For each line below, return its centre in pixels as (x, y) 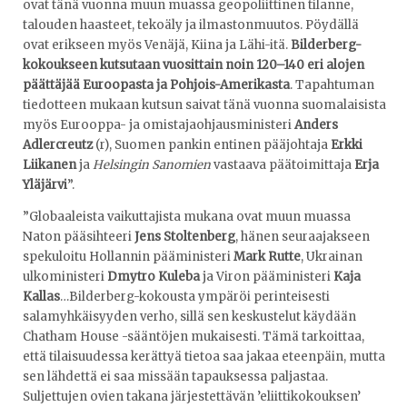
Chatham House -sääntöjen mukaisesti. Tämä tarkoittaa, (194, 336)
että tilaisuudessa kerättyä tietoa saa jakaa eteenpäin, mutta (204, 356)
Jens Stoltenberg (185, 236)
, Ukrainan (332, 256)
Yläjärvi (45, 184)
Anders (316, 124)
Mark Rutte (267, 256)
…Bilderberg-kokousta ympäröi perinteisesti (195, 296)
